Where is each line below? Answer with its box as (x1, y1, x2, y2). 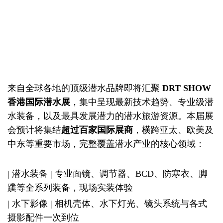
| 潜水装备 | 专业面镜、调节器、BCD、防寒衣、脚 (7, 168, 208, 179)
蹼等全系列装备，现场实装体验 (7, 182, 133, 193)
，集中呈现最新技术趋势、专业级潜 (70, 97, 214, 107)
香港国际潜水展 (7, 97, 70, 107)
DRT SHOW (162, 83, 211, 93)
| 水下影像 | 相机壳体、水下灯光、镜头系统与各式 (7, 198, 207, 209)
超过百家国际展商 (61, 124, 133, 135)
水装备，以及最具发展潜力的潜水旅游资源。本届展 (7, 111, 214, 121)
